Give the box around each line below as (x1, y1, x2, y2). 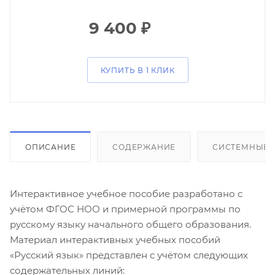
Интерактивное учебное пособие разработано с (10, 187, 242, 199)
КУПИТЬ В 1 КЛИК (100, 66, 175, 75)
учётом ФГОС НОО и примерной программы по (10, 203, 241, 215)
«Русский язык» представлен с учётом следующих (10, 249, 248, 261)
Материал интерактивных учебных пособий (10, 233, 220, 246)
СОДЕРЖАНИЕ (112, 142, 176, 152)
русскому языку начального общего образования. (10, 218, 251, 230)
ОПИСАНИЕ (25, 142, 76, 152)
